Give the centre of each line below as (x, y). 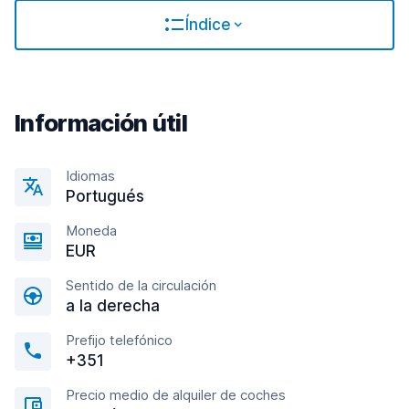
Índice (208, 25)
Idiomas (90, 176)
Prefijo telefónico (119, 340)
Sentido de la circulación (141, 285)
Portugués (105, 196)
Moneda (91, 231)
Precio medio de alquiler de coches (176, 395)
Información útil (101, 123)
